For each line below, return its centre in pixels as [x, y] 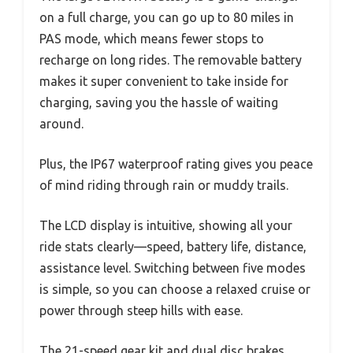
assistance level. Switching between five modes [173, 268]
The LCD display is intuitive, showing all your [166, 226]
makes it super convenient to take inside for [164, 82]
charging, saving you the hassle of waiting [159, 103]
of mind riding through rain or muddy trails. [164, 186]
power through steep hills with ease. [141, 311]
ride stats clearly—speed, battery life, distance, [173, 247]
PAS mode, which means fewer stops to [152, 39]
